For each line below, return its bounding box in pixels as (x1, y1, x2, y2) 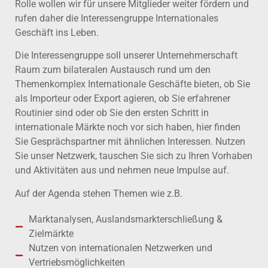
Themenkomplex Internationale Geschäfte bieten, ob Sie (15, 78, 250, 90)
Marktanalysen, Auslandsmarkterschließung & (28, 214, 223, 226)
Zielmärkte (28, 228, 74, 240)
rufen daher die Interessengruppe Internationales (15, 13, 218, 25)
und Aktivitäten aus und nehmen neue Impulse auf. (15, 165, 229, 176)
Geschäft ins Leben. (15, 27, 99, 39)
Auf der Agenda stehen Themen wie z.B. (15, 187, 182, 199)
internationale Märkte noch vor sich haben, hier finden (15, 121, 240, 133)
